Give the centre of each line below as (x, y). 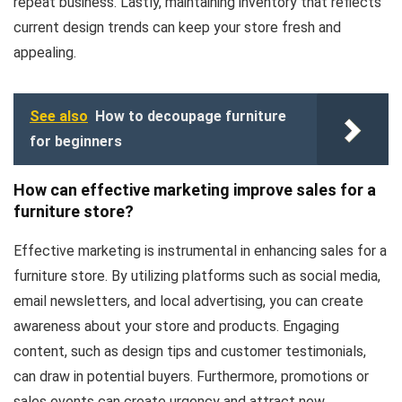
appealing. (45, 52)
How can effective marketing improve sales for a (195, 189)
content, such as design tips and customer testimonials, (190, 351)
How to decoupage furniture (191, 116)
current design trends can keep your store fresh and (177, 27)
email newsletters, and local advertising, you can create (188, 301)
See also (59, 116)
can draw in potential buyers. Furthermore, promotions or (191, 376)
